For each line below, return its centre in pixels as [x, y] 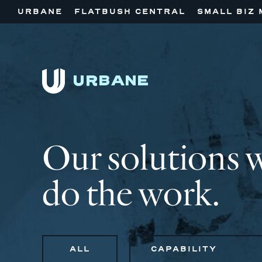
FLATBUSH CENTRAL [130, 11]
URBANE [40, 11]
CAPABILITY [184, 249]
